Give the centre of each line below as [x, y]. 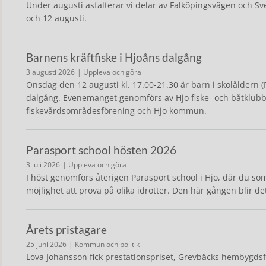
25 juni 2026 [46, 244]
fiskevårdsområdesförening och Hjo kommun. [116, 111]
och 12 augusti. [56, 18]
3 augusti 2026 [50, 72]
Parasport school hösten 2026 [101, 150]
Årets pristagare [66, 229]
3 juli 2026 [43, 165]
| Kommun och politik [104, 244]
